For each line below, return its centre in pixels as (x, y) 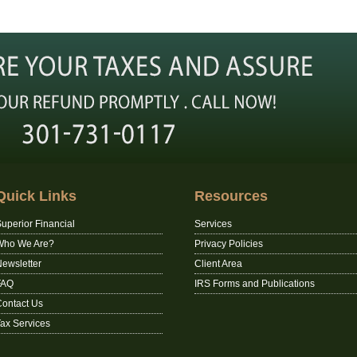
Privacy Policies (229, 244)
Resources (231, 196)
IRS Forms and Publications (255, 284)
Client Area (218, 264)
